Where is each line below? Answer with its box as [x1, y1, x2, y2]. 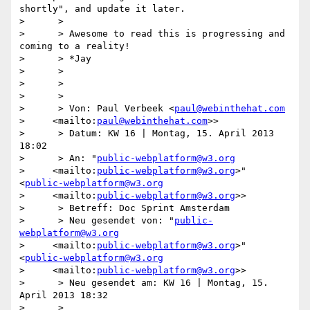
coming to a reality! [19, 41, 130, 52]
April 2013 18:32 [19, 290, 108, 301]
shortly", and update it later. [19, 3, 185, 15]
